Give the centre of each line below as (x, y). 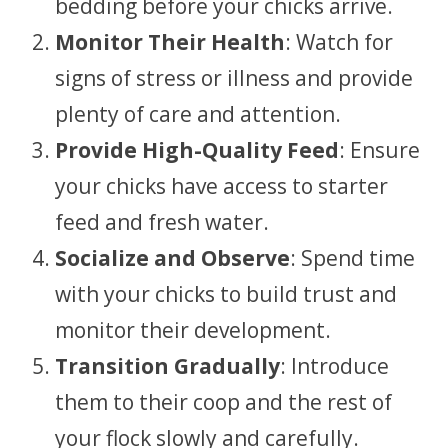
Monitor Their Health (170, 42)
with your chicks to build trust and (226, 294)
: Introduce (334, 366)
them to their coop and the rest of (223, 402)
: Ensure (379, 150)
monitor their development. (193, 330)
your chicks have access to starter (221, 186)
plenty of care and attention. (198, 114)
